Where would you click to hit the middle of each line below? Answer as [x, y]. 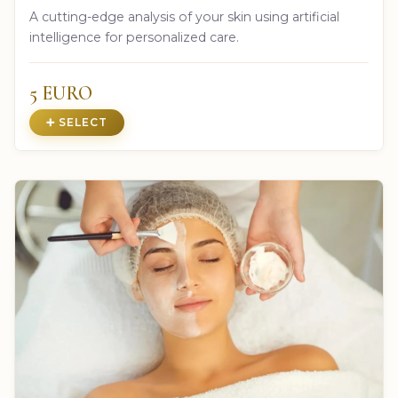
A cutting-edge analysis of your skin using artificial [184, 17]
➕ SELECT [77, 123]
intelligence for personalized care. [134, 38]
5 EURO [61, 94]
